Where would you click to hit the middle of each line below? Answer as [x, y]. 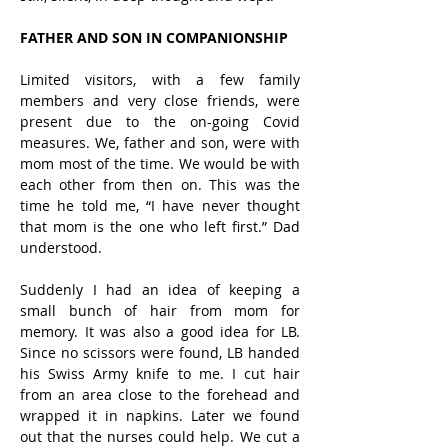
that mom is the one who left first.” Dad [160, 226]
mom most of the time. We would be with [160, 163]
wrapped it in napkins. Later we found [160, 415]
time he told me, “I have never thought [160, 205]
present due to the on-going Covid [160, 121]
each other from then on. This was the [160, 184]
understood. [63, 247]
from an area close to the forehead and [160, 394]
